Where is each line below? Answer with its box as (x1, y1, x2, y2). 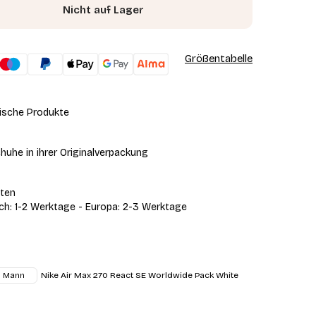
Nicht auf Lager (62, 4, 144, 17)
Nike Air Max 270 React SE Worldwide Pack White (41, 270, 239, 281)
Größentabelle (184, 52, 253, 66)
